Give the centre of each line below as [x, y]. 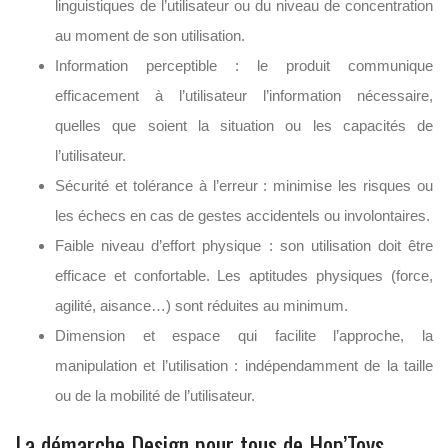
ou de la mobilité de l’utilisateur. [155, 395]
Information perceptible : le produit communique [244, 65]
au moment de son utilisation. [150, 35]
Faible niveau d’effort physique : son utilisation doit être [244, 245]
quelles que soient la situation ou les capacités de [244, 125]
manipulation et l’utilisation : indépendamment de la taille [244, 365]
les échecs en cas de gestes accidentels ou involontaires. [242, 215]
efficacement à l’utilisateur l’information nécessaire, [244, 95]
